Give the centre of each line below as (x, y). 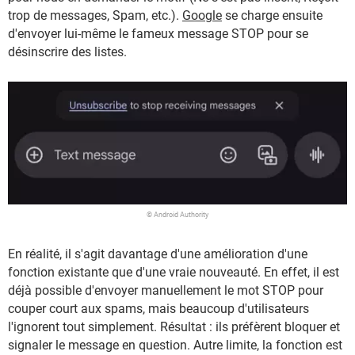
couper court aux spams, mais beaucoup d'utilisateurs (158, 309)
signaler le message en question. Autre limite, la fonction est (175, 345)
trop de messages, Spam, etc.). (95, 15)
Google (202, 15)
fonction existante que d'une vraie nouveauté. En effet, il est (174, 273)
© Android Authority (177, 215)
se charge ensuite (272, 15)
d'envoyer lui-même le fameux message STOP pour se (158, 34)
